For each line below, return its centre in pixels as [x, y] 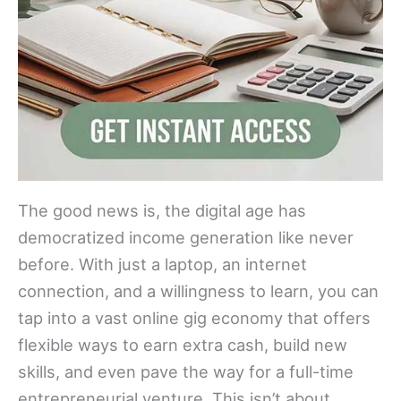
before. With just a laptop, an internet [162, 264]
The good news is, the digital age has [162, 210]
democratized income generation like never [186, 237]
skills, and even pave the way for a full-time [186, 371]
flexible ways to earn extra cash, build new [183, 344]
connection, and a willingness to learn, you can [198, 290]
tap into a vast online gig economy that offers [194, 317]
